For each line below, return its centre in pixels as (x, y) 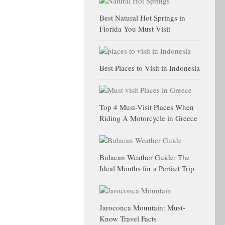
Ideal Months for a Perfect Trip (147, 168)
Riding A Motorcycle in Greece (148, 118)
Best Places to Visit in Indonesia (150, 68)
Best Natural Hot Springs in (142, 18)
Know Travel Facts (128, 218)
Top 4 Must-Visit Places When (147, 107)
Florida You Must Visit (135, 29)
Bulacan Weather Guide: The (145, 157)
